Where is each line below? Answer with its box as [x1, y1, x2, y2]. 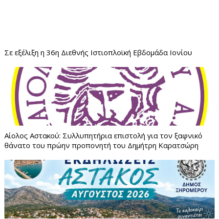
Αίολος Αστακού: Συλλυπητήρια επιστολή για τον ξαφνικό [4, 131, 202, 140]
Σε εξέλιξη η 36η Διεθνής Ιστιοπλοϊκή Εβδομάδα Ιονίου [4, 47, 192, 57]
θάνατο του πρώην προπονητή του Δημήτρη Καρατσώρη [4, 140, 198, 150]
